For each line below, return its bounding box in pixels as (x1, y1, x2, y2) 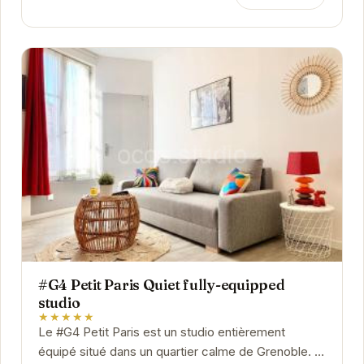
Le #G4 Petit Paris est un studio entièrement (37, 325, 285, 340)
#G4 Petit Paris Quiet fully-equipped (37, 276, 285, 294)
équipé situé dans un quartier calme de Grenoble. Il (37, 344, 320, 360)
